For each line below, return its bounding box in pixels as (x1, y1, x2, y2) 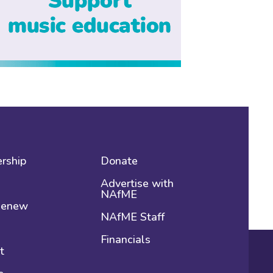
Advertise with (101, 175, 174, 191)
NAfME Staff (101, 209, 165, 224)
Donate (101, 153, 138, 168)
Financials (101, 232, 151, 247)
